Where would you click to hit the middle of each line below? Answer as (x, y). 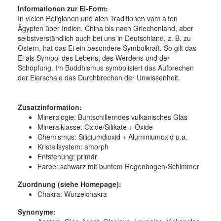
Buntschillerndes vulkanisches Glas (132, 117)
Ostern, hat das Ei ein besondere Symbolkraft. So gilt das (107, 48)
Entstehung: (56, 156)
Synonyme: (37, 211)
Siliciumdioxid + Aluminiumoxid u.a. (132, 136)
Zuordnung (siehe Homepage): (70, 184)
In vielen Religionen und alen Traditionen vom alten (98, 18)
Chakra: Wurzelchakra (72, 194)
